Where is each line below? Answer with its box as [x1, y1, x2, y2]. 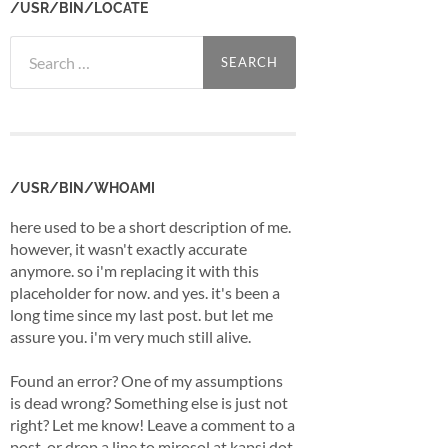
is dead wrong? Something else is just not [10, 392, 288, 412]
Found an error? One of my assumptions [10, 370, 283, 390]
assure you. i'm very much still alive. [10, 326, 251, 346]
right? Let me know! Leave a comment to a [10, 414, 295, 434]
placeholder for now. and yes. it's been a [10, 282, 280, 302]
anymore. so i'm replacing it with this [10, 260, 259, 280]
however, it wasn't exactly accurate [10, 238, 247, 258]
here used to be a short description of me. [10, 216, 291, 236]
